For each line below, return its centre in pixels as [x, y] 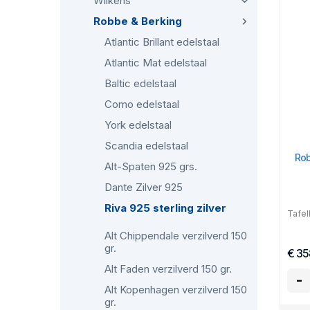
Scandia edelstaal [146, 146]
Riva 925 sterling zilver [165, 208]
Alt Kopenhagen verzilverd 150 [176, 290]
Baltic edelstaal [140, 83]
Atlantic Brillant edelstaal [162, 42]
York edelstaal [138, 125]
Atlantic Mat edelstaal [156, 63]
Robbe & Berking [138, 21]
